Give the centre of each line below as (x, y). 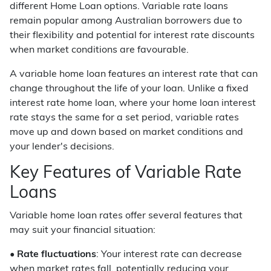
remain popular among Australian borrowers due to (126, 21)
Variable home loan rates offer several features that (126, 216)
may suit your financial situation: (83, 230)
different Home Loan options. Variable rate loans (119, 7)
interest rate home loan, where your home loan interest (133, 103)
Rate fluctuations (57, 255)
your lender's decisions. (62, 147)
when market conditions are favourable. (99, 50)
